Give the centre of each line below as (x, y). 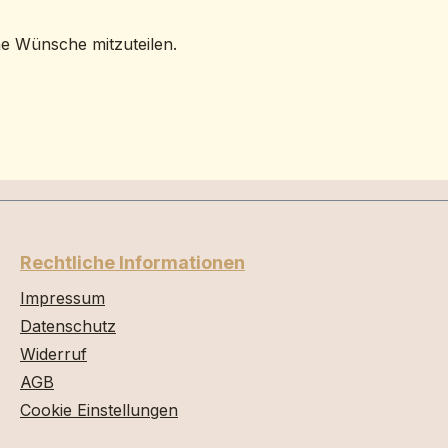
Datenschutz (68, 326)
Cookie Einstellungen (99, 410)
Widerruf (53, 354)
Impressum (62, 298)
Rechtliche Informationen (132, 262)
